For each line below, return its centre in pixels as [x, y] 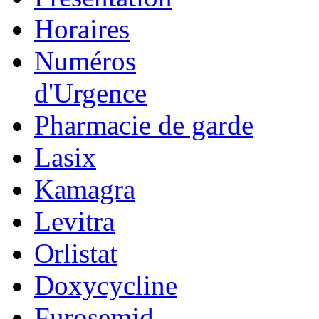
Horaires [82, 28]
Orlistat [76, 253]
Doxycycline [106, 285]
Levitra [74, 221]
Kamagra [85, 189]
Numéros [85, 61]
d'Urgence [90, 93]
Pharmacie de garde [144, 125]
